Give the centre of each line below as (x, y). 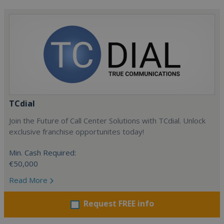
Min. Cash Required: (42, 152)
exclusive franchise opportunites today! (76, 131)
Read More (29, 180)
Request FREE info (118, 203)
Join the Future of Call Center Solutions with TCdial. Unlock (107, 120)
